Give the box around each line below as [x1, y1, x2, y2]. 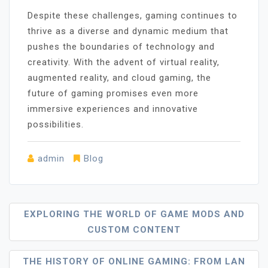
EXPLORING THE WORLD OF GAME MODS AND [23, 208, 245, 220]
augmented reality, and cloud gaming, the [28, 72, 211, 83]
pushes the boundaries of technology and [28, 41, 215, 52]
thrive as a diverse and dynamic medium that [28, 25, 229, 36]
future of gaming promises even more [28, 87, 199, 99]
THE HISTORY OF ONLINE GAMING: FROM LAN [23, 255, 245, 267]
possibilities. [28, 118, 84, 130]
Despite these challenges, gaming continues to [28, 10, 237, 21]
